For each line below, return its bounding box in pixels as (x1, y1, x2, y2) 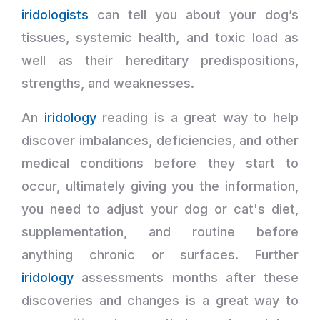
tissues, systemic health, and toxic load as (21, 29, 299, 45)
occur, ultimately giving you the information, (21, 178, 299, 194)
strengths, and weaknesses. (21, 75, 194, 91)
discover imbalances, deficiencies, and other (21, 132, 299, 148)
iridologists (21, 6, 89, 22)
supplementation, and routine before (21, 224, 299, 239)
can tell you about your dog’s (89, 6, 299, 22)
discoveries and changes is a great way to (21, 292, 299, 308)
